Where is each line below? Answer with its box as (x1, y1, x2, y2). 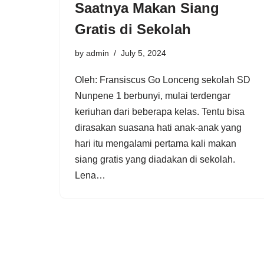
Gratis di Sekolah (75, 21, 191, 37)
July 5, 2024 (121, 48, 166, 58)
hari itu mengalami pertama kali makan (75, 138, 236, 148)
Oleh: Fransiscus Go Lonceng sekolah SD (75, 75, 250, 85)
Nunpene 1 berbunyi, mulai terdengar (75, 91, 230, 101)
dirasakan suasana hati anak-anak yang (75, 123, 242, 133)
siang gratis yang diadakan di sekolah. (75, 154, 235, 164)
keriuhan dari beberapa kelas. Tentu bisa (75, 107, 245, 117)
